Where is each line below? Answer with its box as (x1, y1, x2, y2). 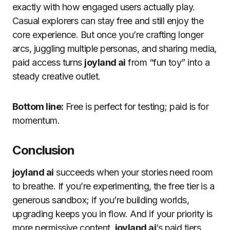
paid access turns (12, 56, 85, 68)
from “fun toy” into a (125, 56, 210, 68)
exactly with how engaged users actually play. (12, 1, 195, 12)
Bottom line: (12, 101, 64, 112)
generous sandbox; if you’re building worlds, (12, 194, 189, 205)
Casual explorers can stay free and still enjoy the (12, 15, 203, 26)
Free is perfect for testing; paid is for (63, 101, 209, 112)
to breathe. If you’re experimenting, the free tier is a (12, 180, 215, 191)
